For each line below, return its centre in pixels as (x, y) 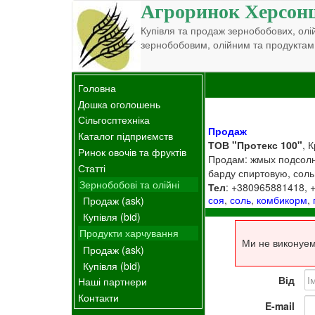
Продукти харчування (129, 232)
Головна (97, 88)
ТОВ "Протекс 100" (256, 144)
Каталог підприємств (126, 136)
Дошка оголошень (119, 104)
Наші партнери (112, 282)
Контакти (98, 298)
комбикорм (282, 199)
